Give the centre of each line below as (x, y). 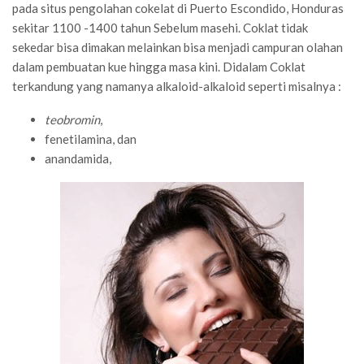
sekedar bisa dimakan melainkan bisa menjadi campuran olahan (178, 47)
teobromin (72, 119)
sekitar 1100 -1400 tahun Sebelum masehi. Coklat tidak (160, 27)
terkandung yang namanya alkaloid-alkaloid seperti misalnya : (177, 86)
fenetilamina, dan (91, 139)
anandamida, (78, 158)
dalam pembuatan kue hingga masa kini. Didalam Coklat (159, 66)
